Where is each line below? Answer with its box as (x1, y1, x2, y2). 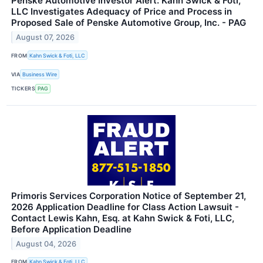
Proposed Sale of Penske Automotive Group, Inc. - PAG (11, 17, 246, 29)
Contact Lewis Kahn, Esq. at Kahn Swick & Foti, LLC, (11, 212, 234, 224)
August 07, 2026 (16, 33, 75, 42)
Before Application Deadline (11, 223, 131, 235)
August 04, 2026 (16, 239, 77, 248)
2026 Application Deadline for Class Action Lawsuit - (11, 201, 239, 213)
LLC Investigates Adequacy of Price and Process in (11, 6, 232, 18)
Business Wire (22, 71, 58, 78)
